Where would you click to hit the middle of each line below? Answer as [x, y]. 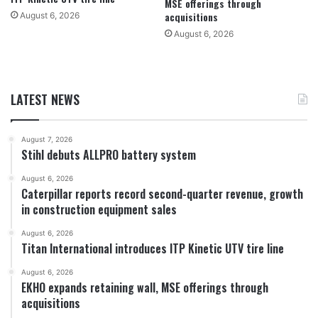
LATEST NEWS [45, 99]
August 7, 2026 [47, 139]
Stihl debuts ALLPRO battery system [109, 154]
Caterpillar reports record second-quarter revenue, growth [162, 193]
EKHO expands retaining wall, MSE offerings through [145, 287]
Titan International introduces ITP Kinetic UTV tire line [153, 248]
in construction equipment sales [99, 209]
